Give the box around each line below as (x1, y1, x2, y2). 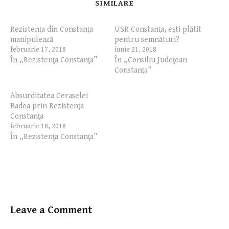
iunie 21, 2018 (114, 45, 156, 54)
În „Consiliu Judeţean (114, 55, 187, 64)
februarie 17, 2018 (10, 45, 66, 54)
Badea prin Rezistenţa (10, 101, 84, 110)
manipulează (10, 35, 53, 44)
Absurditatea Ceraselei (10, 91, 88, 100)
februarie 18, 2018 (10, 122, 66, 130)
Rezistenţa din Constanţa (10, 25, 93, 34)
